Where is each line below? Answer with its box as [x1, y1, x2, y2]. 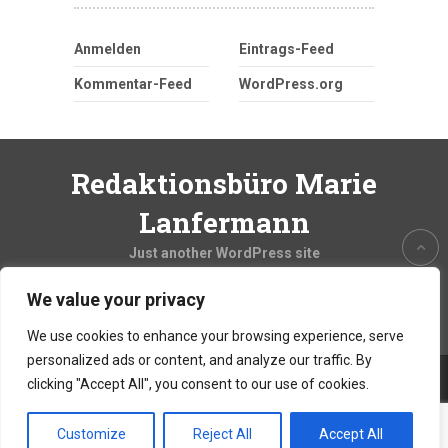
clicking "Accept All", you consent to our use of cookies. [27, 376, 369, 392]
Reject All [192, 426, 252, 442]
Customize [56, 426, 126, 442]
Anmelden [74, 41, 141, 58]
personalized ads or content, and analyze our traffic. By [27, 352, 372, 368]
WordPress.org [239, 76, 343, 93]
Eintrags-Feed [239, 41, 334, 58]
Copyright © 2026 [48, 383, 168, 400]
